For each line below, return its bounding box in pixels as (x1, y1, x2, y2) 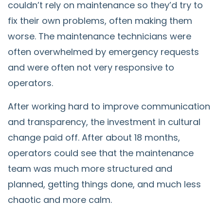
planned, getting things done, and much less (8, 178, 201, 190)
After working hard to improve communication (8, 100, 210, 112)
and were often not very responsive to (8, 61, 174, 73)
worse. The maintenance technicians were (8, 30, 191, 42)
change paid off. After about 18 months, (8, 131, 180, 144)
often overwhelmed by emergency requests (8, 45, 199, 58)
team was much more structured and (8, 162, 172, 175)
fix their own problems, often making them (8, 14, 192, 27)
